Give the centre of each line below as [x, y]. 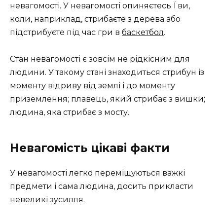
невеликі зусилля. [47, 199]
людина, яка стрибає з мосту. [70, 112]
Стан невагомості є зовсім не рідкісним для [100, 59]
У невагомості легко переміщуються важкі [97, 173]
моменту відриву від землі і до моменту [92, 85]
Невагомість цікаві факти [90, 148]
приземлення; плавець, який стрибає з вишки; [108, 99]
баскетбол [143, 32]
